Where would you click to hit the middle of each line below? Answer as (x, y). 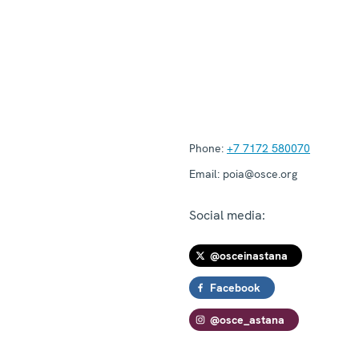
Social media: (227, 215)
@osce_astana (247, 319)
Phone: (206, 148)
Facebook (235, 287)
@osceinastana (249, 255)
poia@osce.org (258, 173)
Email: (204, 173)
